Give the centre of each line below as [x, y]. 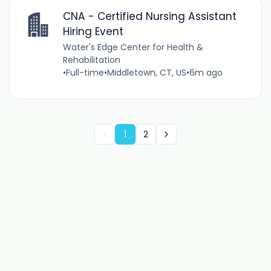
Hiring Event [93, 32]
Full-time [85, 73]
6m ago [206, 73]
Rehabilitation [91, 60]
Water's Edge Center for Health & [133, 47]
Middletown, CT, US [146, 73]
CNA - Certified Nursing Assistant [149, 17]
